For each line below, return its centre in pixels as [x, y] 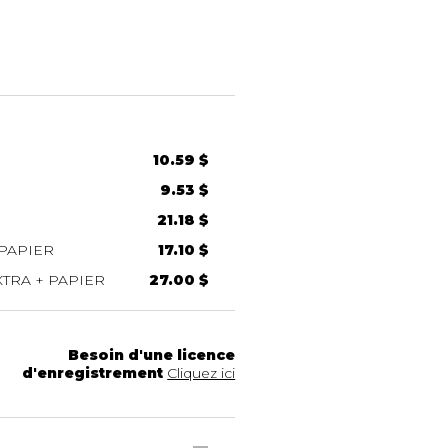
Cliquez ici [201, 372]
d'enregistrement [93, 372]
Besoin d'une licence [152, 354]
